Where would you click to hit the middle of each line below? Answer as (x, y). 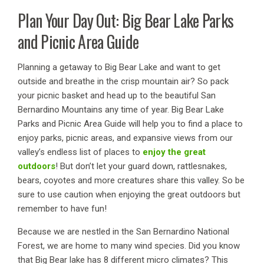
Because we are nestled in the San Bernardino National (123, 232)
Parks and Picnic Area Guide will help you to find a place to (130, 124)
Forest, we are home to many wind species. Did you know (129, 246)
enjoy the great (174, 152)
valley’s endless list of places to (80, 152)
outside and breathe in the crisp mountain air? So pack (123, 82)
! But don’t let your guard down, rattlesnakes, (141, 166)
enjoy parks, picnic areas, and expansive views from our (125, 138)
